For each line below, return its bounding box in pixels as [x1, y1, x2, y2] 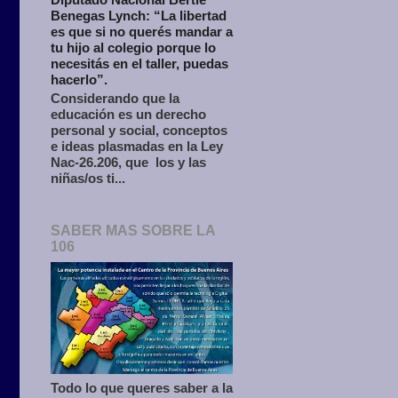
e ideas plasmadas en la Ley [51, 139, 223, 155]
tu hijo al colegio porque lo [51, 40, 216, 56]
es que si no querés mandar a [51, 24, 233, 40]
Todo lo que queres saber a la [51, 379, 233, 395]
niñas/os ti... [51, 171, 125, 187]
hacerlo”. [51, 72, 107, 88]
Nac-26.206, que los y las [51, 155, 206, 171]
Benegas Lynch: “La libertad [51, 8, 227, 24]
